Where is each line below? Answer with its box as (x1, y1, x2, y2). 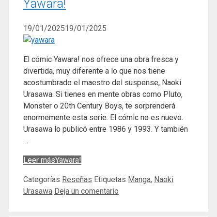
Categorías (23, 174, 62, 184)
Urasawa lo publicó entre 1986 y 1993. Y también (23, 124, 188, 134)
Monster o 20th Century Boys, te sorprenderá (23, 101, 175, 110)
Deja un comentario (54, 186, 119, 196)
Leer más (23, 155, 55, 165)
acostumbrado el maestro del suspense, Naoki (23, 77, 181, 87)
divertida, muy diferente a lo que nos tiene (23, 66, 165, 76)
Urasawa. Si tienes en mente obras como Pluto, (23, 89, 183, 99)
